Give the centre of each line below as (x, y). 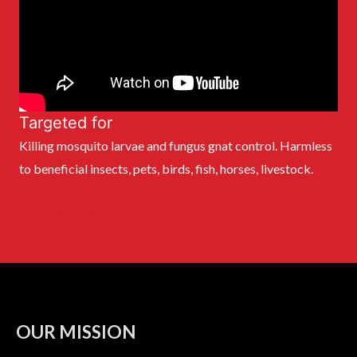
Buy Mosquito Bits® (76, 212)
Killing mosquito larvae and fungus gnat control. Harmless (176, 145)
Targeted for (66, 122)
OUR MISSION (76, 332)
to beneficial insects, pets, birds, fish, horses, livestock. (166, 168)
